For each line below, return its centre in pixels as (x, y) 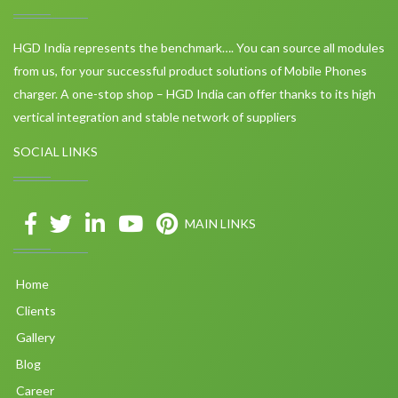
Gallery (34, 338)
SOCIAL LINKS (56, 152)
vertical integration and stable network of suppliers (155, 117)
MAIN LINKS (220, 224)
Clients (35, 311)
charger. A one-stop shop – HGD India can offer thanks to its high (195, 94)
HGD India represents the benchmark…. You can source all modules (199, 48)
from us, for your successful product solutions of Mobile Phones (190, 71)
